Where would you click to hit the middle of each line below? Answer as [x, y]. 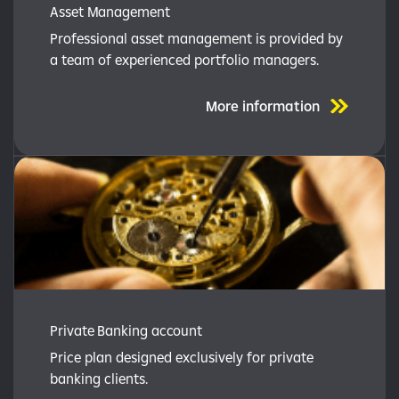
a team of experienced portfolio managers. [184, 60]
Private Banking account [126, 330]
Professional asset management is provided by [196, 38]
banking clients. [99, 379]
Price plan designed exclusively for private [182, 357]
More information [263, 106]
